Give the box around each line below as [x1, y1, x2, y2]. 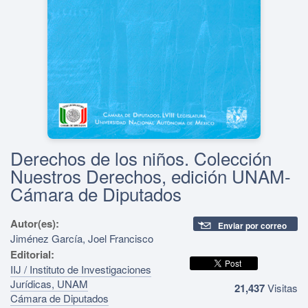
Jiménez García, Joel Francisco [10, 230, 153, 245]
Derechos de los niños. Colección [10, 144, 272, 170]
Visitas [264, 280, 298, 295]
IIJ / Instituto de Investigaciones [10, 261, 151, 276]
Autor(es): [10, 215, 62, 231]
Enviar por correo [218, 219, 287, 232]
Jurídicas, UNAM [10, 276, 88, 291]
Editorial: [10, 246, 54, 262]
